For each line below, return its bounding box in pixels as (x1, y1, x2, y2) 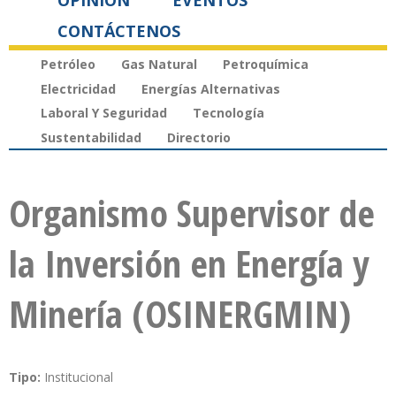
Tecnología (193, 104, 264, 122)
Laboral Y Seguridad (41, 104, 167, 122)
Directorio (167, 129, 231, 147)
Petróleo (41, 55, 95, 72)
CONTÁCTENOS (57, 20, 180, 42)
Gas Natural (121, 55, 197, 72)
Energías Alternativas (141, 80, 280, 97)
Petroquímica (223, 55, 308, 72)
